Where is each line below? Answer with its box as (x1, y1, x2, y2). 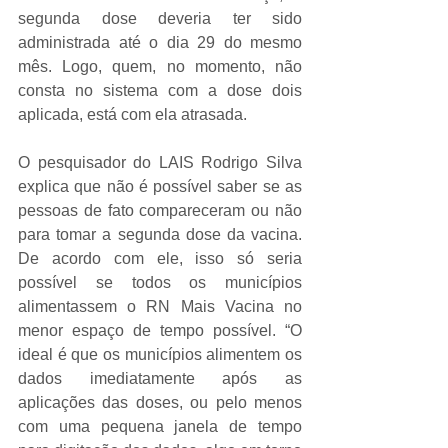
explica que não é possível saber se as (18, 178, 302, 195)
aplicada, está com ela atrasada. (18, 106, 247, 123)
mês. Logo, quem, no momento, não (18, 58, 302, 75)
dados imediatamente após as (18, 370, 302, 387)
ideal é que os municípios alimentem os (18, 346, 302, 363)
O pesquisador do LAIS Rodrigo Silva (18, 154, 302, 171)
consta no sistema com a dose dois (18, 82, 302, 99)
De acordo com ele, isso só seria (18, 250, 302, 267)
